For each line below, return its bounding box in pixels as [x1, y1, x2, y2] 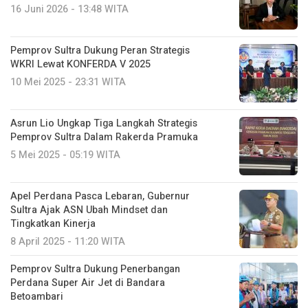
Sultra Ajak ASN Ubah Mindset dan [10, 202, 168, 217]
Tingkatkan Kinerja [10, 216, 96, 231]
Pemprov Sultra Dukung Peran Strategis [10, 43, 190, 58]
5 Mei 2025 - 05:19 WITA [10, 147, 120, 162]
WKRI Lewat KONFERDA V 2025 [10, 56, 151, 71]
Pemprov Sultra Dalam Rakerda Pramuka [10, 129, 198, 144]
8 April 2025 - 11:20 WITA [10, 234, 125, 249]
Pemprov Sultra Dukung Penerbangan [10, 261, 180, 276]
